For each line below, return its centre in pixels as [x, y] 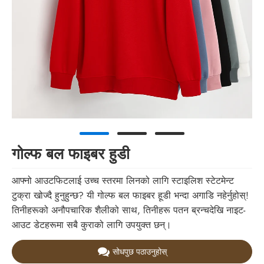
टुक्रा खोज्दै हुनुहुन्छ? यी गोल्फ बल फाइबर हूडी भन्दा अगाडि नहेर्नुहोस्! [130, 196]
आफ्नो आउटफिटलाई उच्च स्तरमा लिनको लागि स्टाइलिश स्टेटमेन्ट [123, 181]
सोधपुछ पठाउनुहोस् [139, 251]
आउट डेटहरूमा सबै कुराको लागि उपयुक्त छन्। [92, 225]
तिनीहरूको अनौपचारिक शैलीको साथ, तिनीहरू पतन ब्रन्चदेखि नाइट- [128, 210]
